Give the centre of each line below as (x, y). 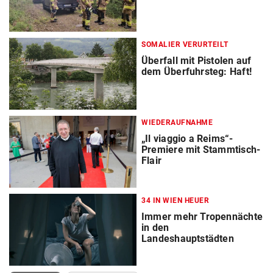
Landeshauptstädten (188, 239)
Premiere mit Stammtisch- (201, 150)
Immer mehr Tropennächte (202, 217)
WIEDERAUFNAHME (177, 123)
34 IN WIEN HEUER (175, 201)
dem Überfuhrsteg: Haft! (197, 72)
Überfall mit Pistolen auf (197, 61)
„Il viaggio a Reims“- (187, 139)
